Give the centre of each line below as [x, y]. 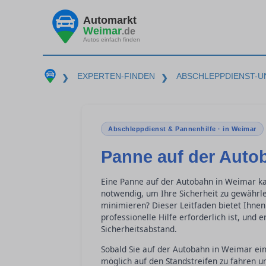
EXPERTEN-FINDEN [116, 76]
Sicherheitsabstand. [139, 229]
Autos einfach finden [112, 39]
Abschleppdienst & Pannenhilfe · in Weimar [182, 129]
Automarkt [110, 20]
